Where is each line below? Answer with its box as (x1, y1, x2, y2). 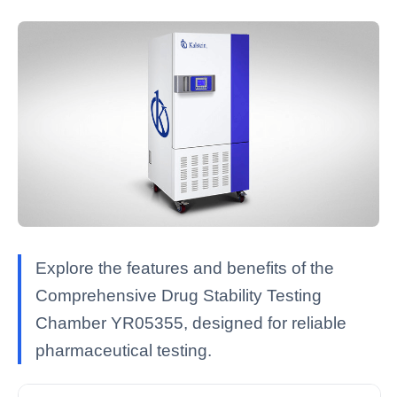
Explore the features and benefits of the (35, 259, 334, 278)
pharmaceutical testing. (35, 341, 212, 361)
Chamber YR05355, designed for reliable (35, 314, 346, 333)
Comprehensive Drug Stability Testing (35, 286, 322, 306)
